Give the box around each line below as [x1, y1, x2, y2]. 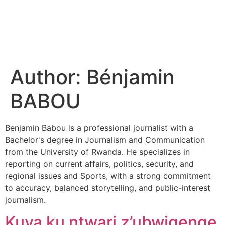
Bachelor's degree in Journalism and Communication [5, 135, 205, 145]
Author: [10, 65, 86, 89]
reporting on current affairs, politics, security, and [5, 159, 194, 169]
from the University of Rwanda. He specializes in [5, 147, 190, 157]
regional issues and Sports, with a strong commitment [5, 171, 211, 181]
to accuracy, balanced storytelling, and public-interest [5, 183, 210, 193]
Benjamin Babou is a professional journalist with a [5, 123, 193, 133]
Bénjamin [86, 65, 175, 89]
